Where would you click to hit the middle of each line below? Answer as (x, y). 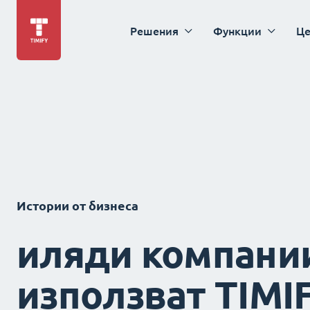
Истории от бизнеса (77, 206)
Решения (154, 31)
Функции (237, 31)
